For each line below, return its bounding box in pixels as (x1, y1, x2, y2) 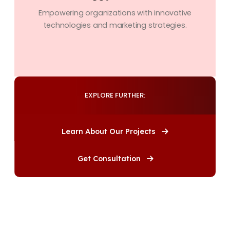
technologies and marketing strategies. (43, 20, 187, 31)
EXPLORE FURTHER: (85, 90, 145, 101)
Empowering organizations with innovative (38, 8, 192, 18)
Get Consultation (77, 154, 143, 164)
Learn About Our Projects (62, 127, 158, 137)
